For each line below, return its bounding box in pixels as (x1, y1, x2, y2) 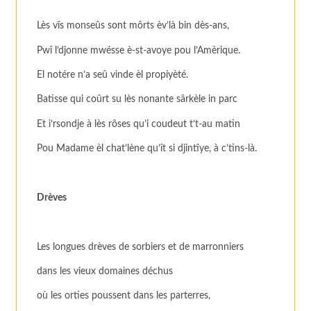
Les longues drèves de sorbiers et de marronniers (37, 242, 244, 252)
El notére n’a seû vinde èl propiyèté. (37, 70, 189, 81)
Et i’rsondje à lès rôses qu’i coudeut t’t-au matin (37, 119, 241, 129)
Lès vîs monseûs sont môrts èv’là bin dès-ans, (37, 21, 230, 31)
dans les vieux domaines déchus (37, 266, 174, 276)
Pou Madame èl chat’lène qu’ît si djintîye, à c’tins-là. (37, 144, 258, 154)
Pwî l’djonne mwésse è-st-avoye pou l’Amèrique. (37, 45, 241, 56)
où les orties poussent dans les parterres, (37, 291, 211, 301)
